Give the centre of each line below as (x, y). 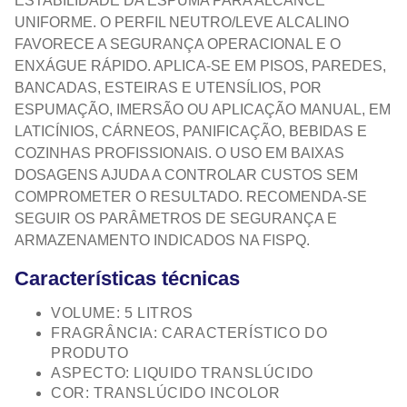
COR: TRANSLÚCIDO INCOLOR (166, 392)
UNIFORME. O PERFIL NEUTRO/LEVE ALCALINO (182, 23)
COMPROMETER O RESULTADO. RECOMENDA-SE (191, 197)
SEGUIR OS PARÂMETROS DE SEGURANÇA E (176, 219)
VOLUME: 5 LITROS (122, 313)
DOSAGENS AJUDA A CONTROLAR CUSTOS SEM (186, 175)
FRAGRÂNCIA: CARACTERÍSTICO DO (189, 333)
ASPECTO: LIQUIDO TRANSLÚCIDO (182, 372)
